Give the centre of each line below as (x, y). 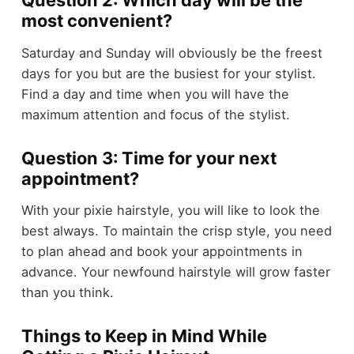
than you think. (67, 293)
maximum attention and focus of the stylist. (155, 114)
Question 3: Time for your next (149, 158)
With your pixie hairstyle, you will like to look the (170, 211)
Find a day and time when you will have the (155, 94)
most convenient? (96, 21)
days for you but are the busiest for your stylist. (168, 73)
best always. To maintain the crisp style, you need (176, 231)
